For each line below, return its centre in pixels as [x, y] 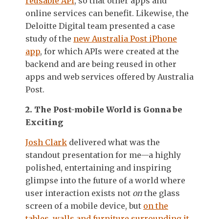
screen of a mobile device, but [84, 206]
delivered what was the [113, 142]
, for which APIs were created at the [109, 51]
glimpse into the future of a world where [105, 180]
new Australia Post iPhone [125, 38]
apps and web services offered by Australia [109, 77]
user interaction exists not [79, 193]
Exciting [44, 122]
